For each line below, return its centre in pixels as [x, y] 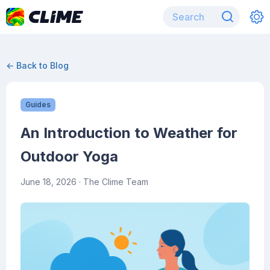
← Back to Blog [37, 65]
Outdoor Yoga [69, 156]
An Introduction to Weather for [129, 133]
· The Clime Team [112, 182]
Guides [38, 105]
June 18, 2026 [49, 182]
